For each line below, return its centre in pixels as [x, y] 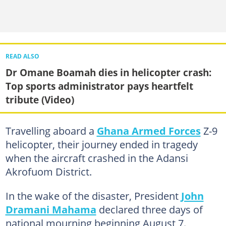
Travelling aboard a [51, 130]
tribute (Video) [40, 100]
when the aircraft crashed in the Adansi [97, 158]
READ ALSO [22, 56]
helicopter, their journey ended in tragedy [101, 144]
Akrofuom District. [48, 171]
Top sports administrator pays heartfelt [99, 86]
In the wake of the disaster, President [93, 195]
